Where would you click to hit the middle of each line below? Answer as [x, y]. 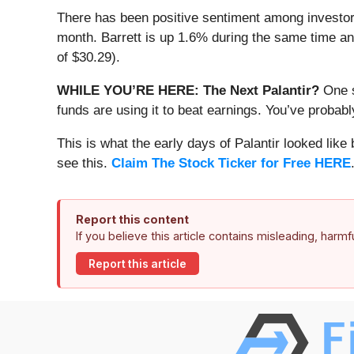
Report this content [132, 220]
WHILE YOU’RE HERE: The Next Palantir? [188, 91]
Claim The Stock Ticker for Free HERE [231, 164]
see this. [84, 164]
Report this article [137, 264]
